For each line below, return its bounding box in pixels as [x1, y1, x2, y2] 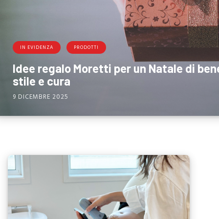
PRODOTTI [73, 44, 99, 51]
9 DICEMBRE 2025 [12, 91, 68, 102]
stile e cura [12, 73, 70, 88]
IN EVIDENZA [20, 44, 53, 51]
